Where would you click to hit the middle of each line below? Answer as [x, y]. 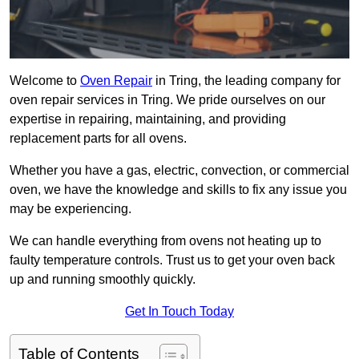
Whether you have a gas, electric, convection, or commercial [179, 171]
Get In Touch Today [179, 312]
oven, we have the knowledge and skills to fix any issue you [178, 190]
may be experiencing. [71, 209]
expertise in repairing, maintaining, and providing [148, 119]
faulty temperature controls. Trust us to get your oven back [172, 260]
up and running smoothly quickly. [103, 280]
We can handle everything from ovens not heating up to [165, 241]
